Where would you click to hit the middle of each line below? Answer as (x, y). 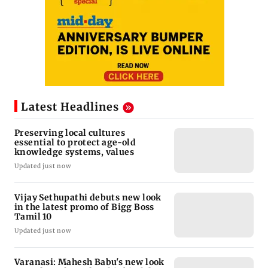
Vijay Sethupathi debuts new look (88, 198)
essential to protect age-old (75, 143)
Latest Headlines (70, 107)
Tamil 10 (33, 217)
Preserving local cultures (70, 133)
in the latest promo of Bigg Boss (84, 207)
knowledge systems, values (74, 152)
